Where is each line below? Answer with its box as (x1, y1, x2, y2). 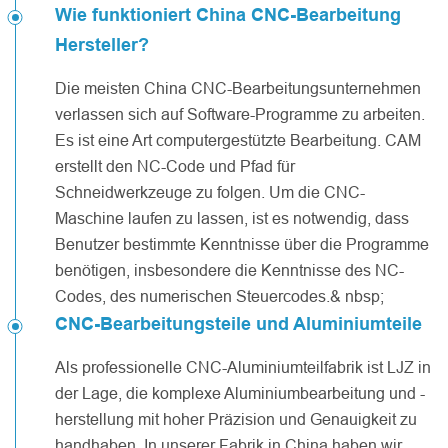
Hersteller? (55, 33, 149, 55)
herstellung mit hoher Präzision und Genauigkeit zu (55, 409, 417, 428)
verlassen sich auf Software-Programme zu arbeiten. (55, 104, 425, 123)
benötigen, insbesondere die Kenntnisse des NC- (55, 260, 404, 279)
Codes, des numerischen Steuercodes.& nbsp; (55, 286, 384, 305)
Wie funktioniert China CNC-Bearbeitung (55, 3, 401, 25)
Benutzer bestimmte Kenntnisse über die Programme (55, 234, 429, 253)
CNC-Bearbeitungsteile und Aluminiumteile (55, 312, 422, 334)
